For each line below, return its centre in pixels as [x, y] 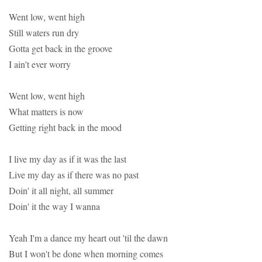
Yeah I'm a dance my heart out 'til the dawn [88, 238]
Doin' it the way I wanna [54, 206]
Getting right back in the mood [65, 127]
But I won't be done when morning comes [86, 254]
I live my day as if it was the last [68, 159]
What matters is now [46, 112]
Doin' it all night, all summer [61, 191]
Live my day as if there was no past [74, 175]
